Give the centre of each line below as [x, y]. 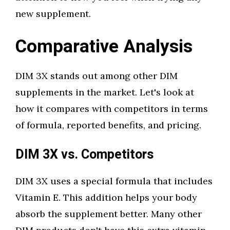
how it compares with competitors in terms [112, 109]
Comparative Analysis [104, 47]
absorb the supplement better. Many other [109, 214]
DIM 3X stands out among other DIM [97, 76]
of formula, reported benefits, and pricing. [108, 125]
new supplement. [53, 14]
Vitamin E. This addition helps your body [106, 197]
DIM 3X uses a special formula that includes [114, 181]
